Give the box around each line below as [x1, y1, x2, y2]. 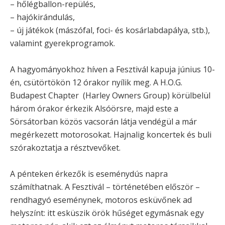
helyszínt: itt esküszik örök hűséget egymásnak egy [10, 207, 204, 218]
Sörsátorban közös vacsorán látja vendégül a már [10, 116, 197, 127]
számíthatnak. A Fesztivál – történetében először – [10, 181, 200, 192]
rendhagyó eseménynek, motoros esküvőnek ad [10, 194, 192, 205]
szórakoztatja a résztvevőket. [10, 142, 121, 153]
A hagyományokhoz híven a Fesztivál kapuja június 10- [10, 63, 215, 75]
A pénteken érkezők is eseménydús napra [10, 168, 168, 179]
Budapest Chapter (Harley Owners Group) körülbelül [10, 89, 210, 101]
